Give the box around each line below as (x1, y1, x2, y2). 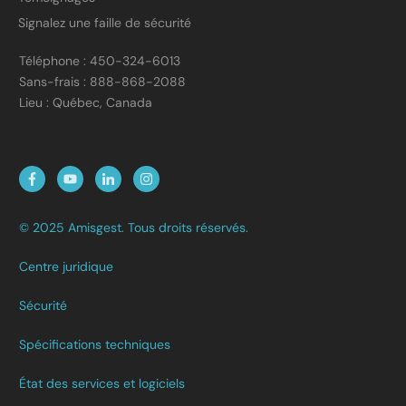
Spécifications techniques (19, 336, 170, 353)
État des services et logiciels (19, 375, 185, 391)
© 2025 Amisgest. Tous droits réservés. (19, 219, 248, 236)
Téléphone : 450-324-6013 (19, 53, 180, 69)
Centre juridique (19, 258, 113, 275)
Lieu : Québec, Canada (19, 94, 152, 111)
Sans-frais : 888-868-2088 (19, 73, 186, 90)
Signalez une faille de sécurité (18, 14, 191, 31)
